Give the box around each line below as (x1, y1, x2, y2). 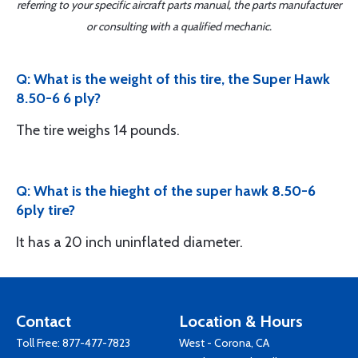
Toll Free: (16, 336, 62, 350)
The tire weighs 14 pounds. (16, 121, 180, 139)
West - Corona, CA (179, 336, 269, 350)
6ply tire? (16, 201, 75, 219)
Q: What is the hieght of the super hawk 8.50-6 (16, 182, 316, 200)
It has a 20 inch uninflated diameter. (16, 233, 243, 251)
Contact (16, 312, 71, 331)
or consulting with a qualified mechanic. (86, 19, 272, 34)
